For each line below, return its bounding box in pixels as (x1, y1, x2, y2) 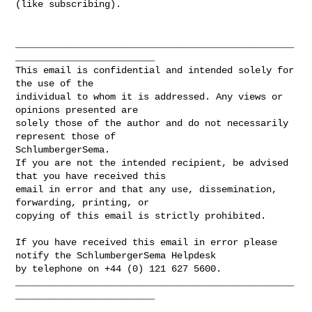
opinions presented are (15, 104, 144, 116)
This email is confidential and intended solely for (15, 64, 295, 76)
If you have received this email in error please (15, 236, 278, 248)
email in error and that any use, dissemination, (15, 183, 278, 195)
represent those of (15, 130, 122, 142)
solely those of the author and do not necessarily (15, 117, 289, 129)
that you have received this (15, 170, 166, 182)
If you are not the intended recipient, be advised (15, 157, 289, 169)
